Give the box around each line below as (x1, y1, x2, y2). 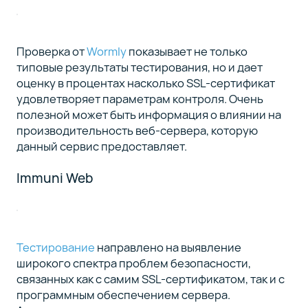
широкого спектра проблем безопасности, (16, 254, 251, 271)
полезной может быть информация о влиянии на (16, 107, 281, 123)
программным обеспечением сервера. (16, 286, 230, 302)
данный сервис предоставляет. (16, 138, 187, 155)
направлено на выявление (94, 239, 241, 255)
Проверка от (16, 43, 87, 60)
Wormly (86, 43, 126, 60)
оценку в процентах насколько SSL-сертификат (16, 75, 275, 91)
